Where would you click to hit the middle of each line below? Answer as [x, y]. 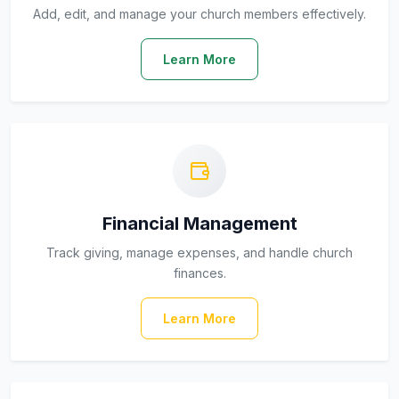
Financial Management [199, 224]
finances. [199, 273]
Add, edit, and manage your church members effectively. [199, 14]
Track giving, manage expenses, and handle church [199, 252]
